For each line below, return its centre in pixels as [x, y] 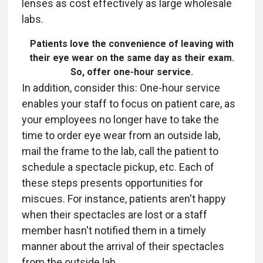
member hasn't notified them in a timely [114, 231]
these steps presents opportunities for [112, 183]
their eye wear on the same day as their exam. [131, 58]
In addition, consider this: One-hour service [121, 88]
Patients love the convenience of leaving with [131, 44]
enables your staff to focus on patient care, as [129, 104]
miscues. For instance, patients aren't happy [124, 199]
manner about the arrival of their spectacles [123, 247]
